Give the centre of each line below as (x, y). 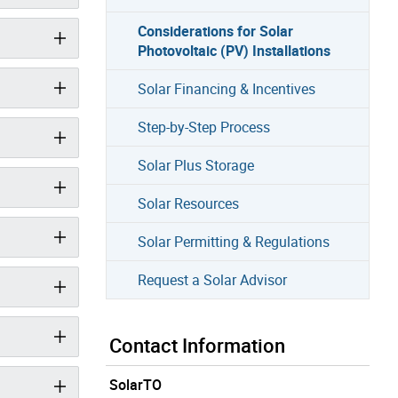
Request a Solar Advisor (212, 279)
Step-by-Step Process (203, 127)
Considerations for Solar (215, 31)
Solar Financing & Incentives (226, 88)
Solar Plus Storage (195, 165)
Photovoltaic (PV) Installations (234, 50)
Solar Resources (188, 203)
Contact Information (197, 345)
